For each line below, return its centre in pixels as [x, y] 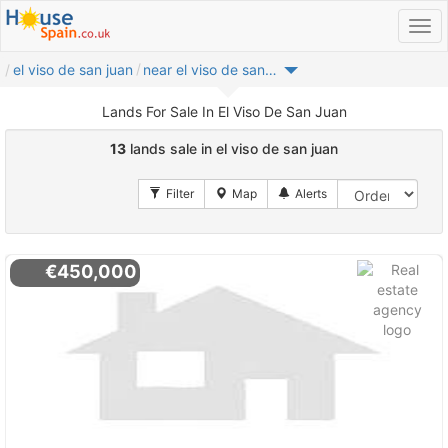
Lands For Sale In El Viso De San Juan [224, 111]
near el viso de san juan [271, 69]
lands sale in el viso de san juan [232, 148]
